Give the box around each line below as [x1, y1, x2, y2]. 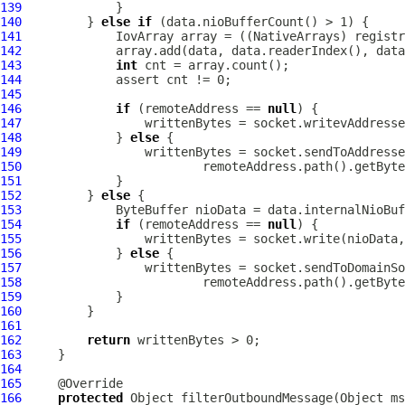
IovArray [116, 29, 174, 43]
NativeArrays [253, 29, 340, 43]
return [87, 333, 130, 347]
